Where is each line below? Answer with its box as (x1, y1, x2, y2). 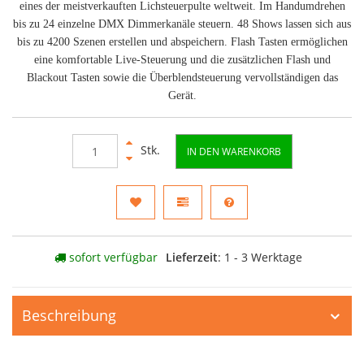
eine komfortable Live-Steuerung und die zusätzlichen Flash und (33, 54, 331, 66)
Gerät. (167, 89, 197, 102)
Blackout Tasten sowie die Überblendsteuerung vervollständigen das (26, 71, 338, 84)
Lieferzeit (165, 249, 218, 265)
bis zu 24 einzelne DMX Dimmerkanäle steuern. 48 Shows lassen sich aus (13, 18, 351, 30)
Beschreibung (22, 305, 116, 325)
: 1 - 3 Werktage (217, 249, 302, 265)
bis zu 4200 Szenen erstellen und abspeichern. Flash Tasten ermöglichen (16, 36, 348, 48)
